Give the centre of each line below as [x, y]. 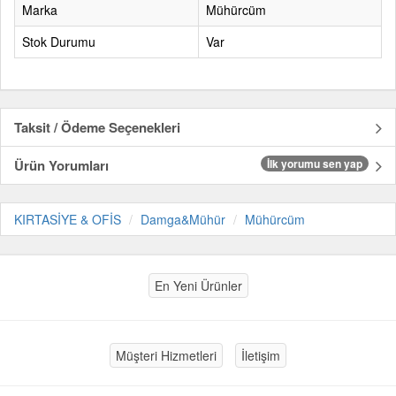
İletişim [261, 355]
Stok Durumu [59, 42]
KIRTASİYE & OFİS [68, 219]
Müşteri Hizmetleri [166, 355]
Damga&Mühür [183, 219]
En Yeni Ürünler [198, 286]
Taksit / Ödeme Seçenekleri [97, 127]
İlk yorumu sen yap [315, 164]
